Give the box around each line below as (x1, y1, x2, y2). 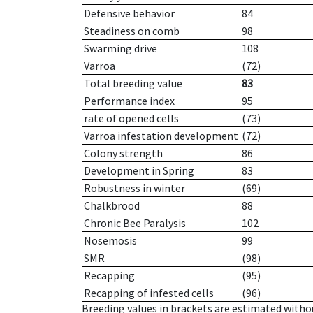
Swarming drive (84, 41, 157, 56)
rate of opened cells (84, 111, 179, 126)
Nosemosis (84, 233, 137, 248)
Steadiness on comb (84, 24, 180, 38)
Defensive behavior (84, 6, 175, 21)
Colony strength (84, 146, 163, 161)
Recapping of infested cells (84, 286, 214, 300)
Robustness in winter (84, 181, 185, 196)
